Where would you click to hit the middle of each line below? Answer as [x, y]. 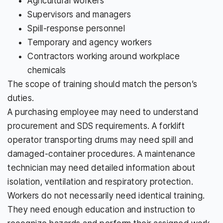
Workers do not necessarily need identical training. [106, 195]
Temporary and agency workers [90, 42]
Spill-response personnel [76, 28]
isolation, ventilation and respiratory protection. [100, 181]
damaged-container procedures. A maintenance [102, 154]
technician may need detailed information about [101, 167]
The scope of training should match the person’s [103, 84]
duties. [21, 98]
